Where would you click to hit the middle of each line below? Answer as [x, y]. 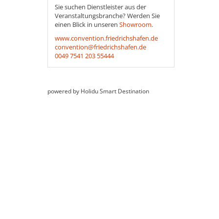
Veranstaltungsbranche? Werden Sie [107, 16]
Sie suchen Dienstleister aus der [100, 7]
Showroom [135, 24]
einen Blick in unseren [87, 24]
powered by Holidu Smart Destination [98, 91]
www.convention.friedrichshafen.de [106, 38]
